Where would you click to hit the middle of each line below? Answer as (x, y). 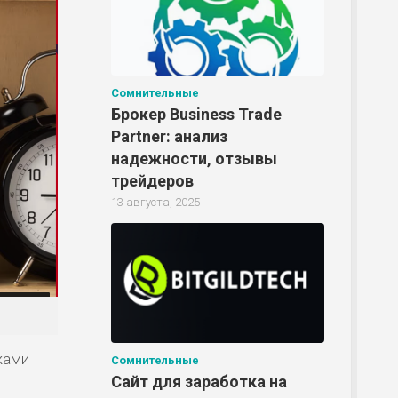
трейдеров (152, 181)
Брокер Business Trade (196, 115)
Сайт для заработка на (199, 382)
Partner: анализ (169, 137)
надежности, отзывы (194, 159)
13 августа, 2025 (155, 203)
